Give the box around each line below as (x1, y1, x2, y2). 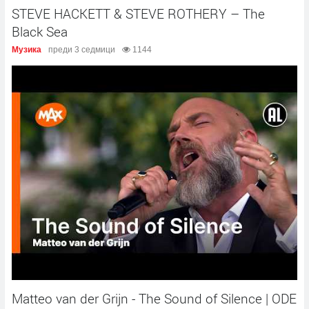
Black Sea (12, 23, 68, 41)
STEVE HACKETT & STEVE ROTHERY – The (12, 5, 265, 23)
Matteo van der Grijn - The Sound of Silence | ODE (12, 289, 297, 307)
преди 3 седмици (48, 45, 115, 55)
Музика (12, 45, 41, 55)
